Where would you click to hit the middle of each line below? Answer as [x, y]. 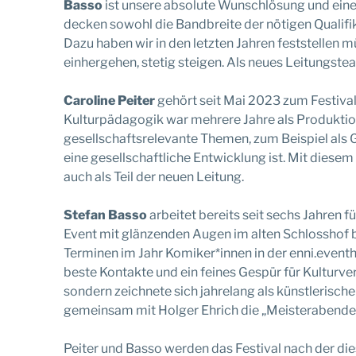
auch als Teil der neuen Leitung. [154, 176]
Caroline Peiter [109, 100]
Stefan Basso [105, 215]
